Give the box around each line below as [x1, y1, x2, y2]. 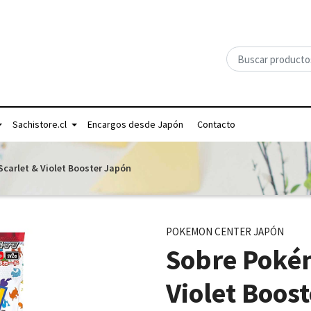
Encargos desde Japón [87, 118, 183, 131]
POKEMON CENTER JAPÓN [166, 225, 284, 238]
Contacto [197, 118, 235, 131]
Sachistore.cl [12, 118, 67, 131]
